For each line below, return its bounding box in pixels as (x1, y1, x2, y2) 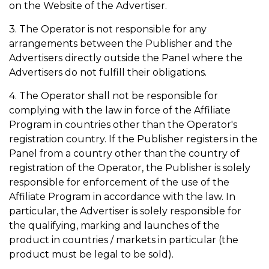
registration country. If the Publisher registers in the (9, 133, 258, 145)
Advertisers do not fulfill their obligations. (9, 67, 207, 78)
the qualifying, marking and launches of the (9, 220, 220, 231)
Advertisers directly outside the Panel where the (9, 52, 243, 64)
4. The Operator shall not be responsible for (9, 90, 218, 101)
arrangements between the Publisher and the (9, 38, 232, 49)
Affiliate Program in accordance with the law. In (9, 191, 235, 202)
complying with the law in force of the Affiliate (9, 104, 231, 116)
